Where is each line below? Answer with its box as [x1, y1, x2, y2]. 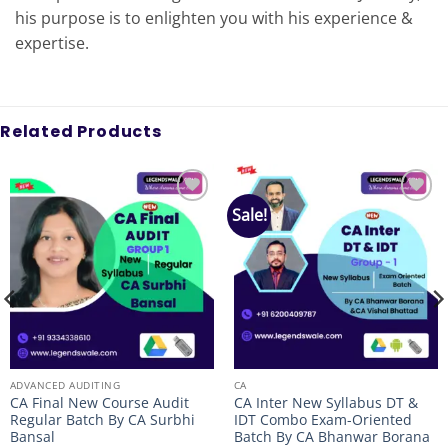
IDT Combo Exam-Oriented [233, 410, 412, 430]
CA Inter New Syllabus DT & [233, 393, 418, 413]
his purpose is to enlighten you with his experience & [15, 6, 413, 29]
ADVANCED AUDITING [9, 378, 121, 393]
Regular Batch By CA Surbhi [9, 410, 195, 430]
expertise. [15, 31, 89, 54]
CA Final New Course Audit [9, 393, 189, 413]
